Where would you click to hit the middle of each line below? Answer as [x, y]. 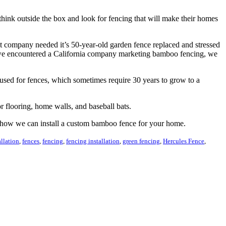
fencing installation [93, 141]
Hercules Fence [184, 141]
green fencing [141, 141]
